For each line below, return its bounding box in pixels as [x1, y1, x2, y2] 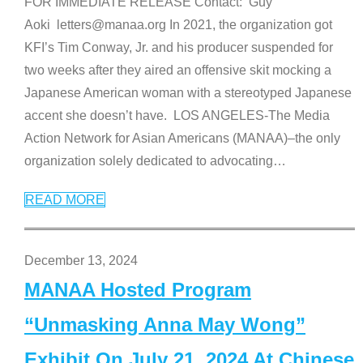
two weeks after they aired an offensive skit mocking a [24, 62, 331, 77]
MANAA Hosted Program [24, 278, 251, 301]
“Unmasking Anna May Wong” [24, 313, 305, 335]
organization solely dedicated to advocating [24, 153, 273, 168]
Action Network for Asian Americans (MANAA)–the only [24, 130, 340, 145]
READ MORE [25, 192, 105, 207]
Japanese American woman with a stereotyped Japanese [24, 85, 352, 100]
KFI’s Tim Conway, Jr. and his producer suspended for [24, 40, 333, 54]
